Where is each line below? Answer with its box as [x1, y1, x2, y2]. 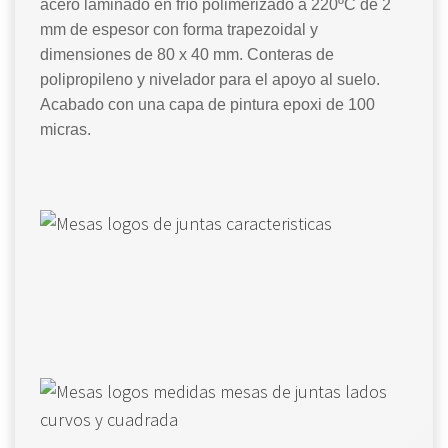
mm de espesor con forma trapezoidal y [40, 20, 318, 38]
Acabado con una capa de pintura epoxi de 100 [40, 95, 375, 113]
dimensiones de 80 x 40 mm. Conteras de [40, 45, 334, 63]
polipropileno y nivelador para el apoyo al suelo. [40, 70, 380, 88]
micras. [40, 120, 91, 138]
